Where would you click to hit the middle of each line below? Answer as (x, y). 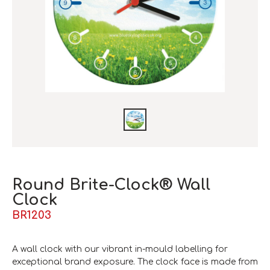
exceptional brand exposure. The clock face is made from (135, 262)
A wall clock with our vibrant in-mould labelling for (120, 249)
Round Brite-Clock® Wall (111, 184)
